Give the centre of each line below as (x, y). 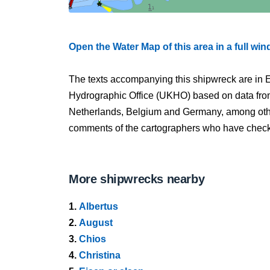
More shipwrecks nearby (137, 179)
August (96, 223)
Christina (100, 255)
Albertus (99, 206)
